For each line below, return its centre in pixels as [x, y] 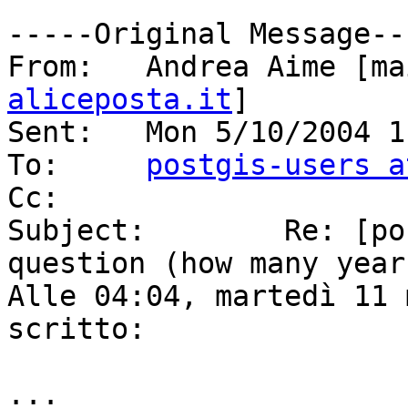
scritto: [76, 329]
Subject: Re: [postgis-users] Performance [76, 231]
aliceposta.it [120, 100]
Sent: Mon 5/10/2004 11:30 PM [51, 133]
